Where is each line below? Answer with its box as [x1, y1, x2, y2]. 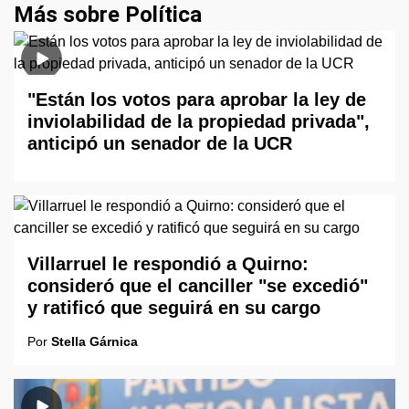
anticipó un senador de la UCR [27, 133, 292, 153]
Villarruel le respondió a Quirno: [27, 254, 309, 274]
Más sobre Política [14, 2, 202, 27]
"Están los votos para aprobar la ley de [27, 89, 366, 110]
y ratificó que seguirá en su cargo [27, 298, 320, 318]
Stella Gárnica [51, 334, 138, 349]
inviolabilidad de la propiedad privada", [27, 111, 370, 131]
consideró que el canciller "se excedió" [27, 276, 368, 296]
